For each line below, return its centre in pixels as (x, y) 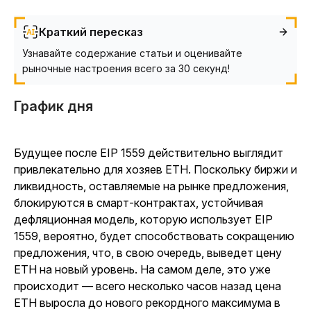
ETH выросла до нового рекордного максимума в (147, 303)
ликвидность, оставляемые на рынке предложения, (151, 186)
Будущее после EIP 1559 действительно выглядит (149, 153)
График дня (53, 106)
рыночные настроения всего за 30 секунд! (126, 68)
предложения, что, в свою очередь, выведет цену (148, 253)
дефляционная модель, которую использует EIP (143, 219)
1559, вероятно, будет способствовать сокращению (154, 236)
